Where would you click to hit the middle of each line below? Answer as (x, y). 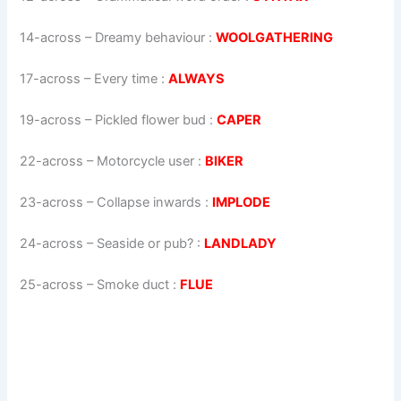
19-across (51, 120)
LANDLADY (241, 243)
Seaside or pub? (145, 243)
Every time (126, 79)
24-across (52, 243)
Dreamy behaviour (150, 38)
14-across (51, 38)
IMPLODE (242, 202)
